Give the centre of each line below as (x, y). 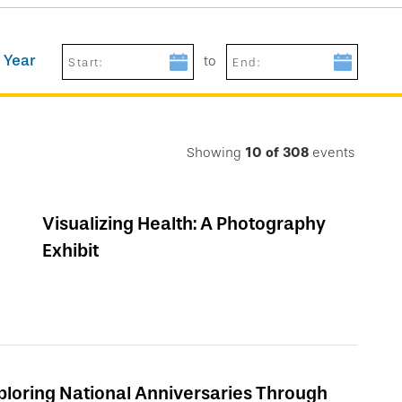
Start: (86, 62)
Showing (214, 152)
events (333, 152)
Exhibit (70, 250)
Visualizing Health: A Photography (184, 223)
